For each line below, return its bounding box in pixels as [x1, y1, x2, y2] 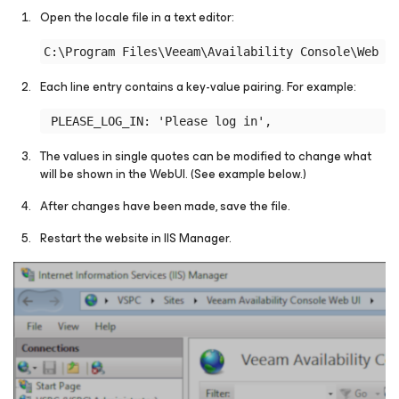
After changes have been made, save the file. [40, 196, 290, 216]
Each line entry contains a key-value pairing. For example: [40, 77, 356, 97]
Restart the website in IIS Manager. [40, 228, 232, 248]
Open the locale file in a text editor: [40, 7, 234, 28]
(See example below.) [188, 164, 306, 184]
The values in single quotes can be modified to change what [40, 146, 371, 167]
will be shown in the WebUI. [40, 164, 188, 184]
